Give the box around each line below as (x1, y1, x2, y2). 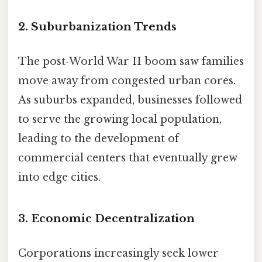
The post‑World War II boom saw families (18, 55, 244, 68)
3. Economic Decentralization (18, 211, 195, 225)
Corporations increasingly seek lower (18, 247, 219, 260)
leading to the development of (18, 132, 179, 146)
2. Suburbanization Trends (18, 19, 177, 33)
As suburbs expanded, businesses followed (18, 94, 242, 107)
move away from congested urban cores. (18, 74, 236, 88)
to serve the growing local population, (18, 113, 222, 126)
